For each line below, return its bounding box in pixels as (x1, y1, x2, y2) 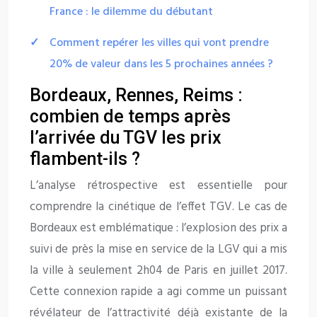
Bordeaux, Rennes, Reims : (30, 85, 243, 106)
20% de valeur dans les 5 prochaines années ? (50, 55, 273, 74)
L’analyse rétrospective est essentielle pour (30, 176, 287, 196)
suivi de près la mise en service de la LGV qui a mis (30, 240, 287, 260)
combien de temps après (30, 106, 231, 127)
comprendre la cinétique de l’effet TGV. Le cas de (30, 197, 287, 217)
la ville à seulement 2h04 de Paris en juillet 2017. (30, 261, 287, 281)
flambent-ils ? (30, 149, 140, 170)
